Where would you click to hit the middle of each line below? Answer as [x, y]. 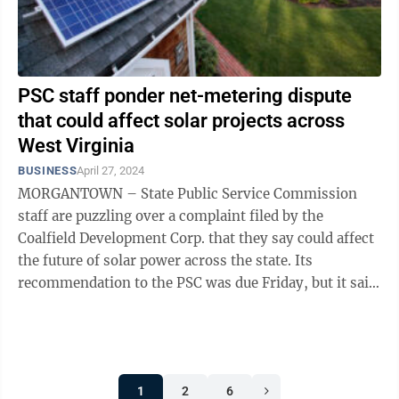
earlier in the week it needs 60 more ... [143, 305]
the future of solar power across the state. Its [156, 261]
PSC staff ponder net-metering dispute [185, 96]
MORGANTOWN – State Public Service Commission [187, 194]
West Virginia [76, 146]
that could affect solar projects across [181, 121]
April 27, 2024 [111, 171]
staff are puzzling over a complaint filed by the [171, 216]
